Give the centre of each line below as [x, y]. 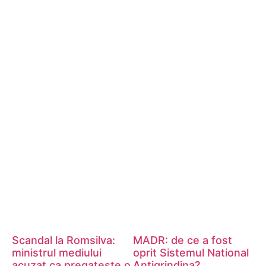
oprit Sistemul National [191, 253]
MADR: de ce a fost [183, 240]
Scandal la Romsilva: [64, 240]
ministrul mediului [57, 253]
